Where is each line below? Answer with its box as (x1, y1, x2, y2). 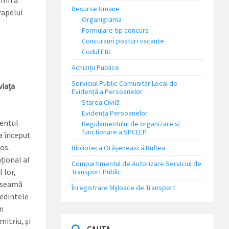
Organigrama (81, 15, 122, 24)
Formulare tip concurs (81, 26, 149, 35)
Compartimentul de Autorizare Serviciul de (71, 159, 201, 168)
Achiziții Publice (71, 63, 119, 72)
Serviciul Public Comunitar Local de (71, 79, 177, 88)
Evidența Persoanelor (81, 108, 148, 118)
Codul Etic (81, 47, 112, 56)
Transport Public (71, 167, 121, 176)
